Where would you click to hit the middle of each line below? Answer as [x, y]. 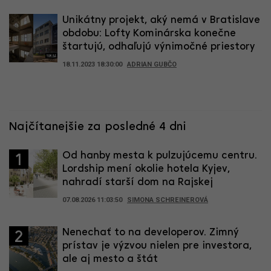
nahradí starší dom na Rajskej [138, 183]
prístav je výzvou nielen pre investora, [157, 246]
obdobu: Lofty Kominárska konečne [149, 34]
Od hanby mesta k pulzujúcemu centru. [160, 156]
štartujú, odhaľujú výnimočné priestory [158, 47]
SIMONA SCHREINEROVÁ [168, 200]
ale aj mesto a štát [110, 260]
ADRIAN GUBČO [152, 65]
